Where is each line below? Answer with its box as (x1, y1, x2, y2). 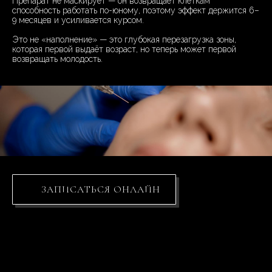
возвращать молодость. (12, 54, 103, 64)
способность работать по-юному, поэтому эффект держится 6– (12, 5, 259, 16)
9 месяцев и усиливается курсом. (12, 15, 144, 25)
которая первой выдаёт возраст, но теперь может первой (12, 44, 236, 55)
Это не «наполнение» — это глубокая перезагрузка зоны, (12, 35, 236, 45)
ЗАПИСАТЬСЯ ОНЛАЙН (41, 183, 161, 196)
